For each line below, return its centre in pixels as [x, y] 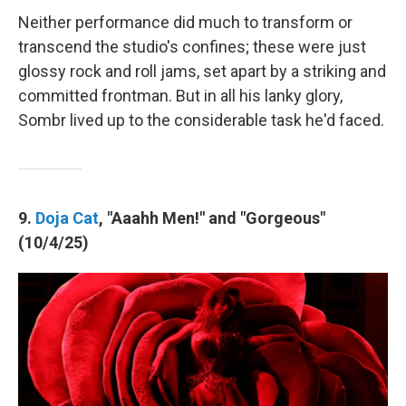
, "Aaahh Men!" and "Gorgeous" [212, 217]
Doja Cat [67, 217]
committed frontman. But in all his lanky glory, [180, 95]
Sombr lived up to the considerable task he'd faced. [201, 120]
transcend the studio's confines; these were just [192, 46]
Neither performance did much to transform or [185, 22]
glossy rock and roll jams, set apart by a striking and [202, 71]
